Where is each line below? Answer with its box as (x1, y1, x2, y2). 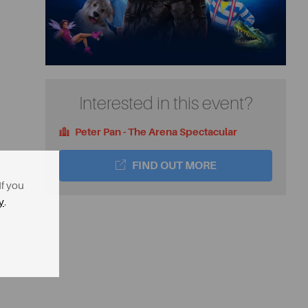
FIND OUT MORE (129, 159, 217, 173)
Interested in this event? (78, 93, 253, 114)
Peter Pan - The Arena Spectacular (73, 126, 237, 139)
